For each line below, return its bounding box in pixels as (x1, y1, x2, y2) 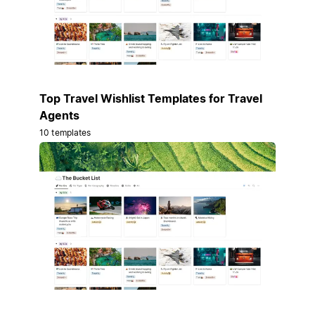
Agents (39, 108, 79, 123)
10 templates (39, 127, 91, 139)
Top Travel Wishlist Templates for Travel (39, 91, 262, 106)
